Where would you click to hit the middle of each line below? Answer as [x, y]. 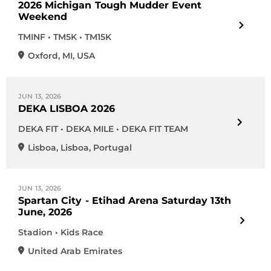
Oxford [43, 56]
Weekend [43, 17]
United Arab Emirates [75, 251]
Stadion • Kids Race [61, 232]
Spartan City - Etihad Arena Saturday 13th [125, 201]
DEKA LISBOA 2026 [67, 109]
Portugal [113, 148]
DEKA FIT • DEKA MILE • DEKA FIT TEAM [103, 129]
